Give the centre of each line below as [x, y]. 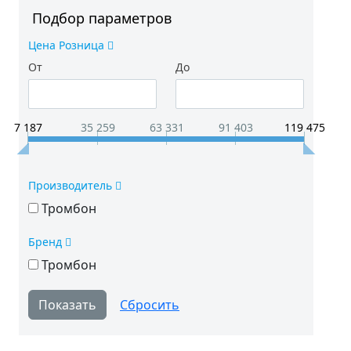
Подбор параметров [102, 18]
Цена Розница [68, 45]
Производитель [72, 185]
